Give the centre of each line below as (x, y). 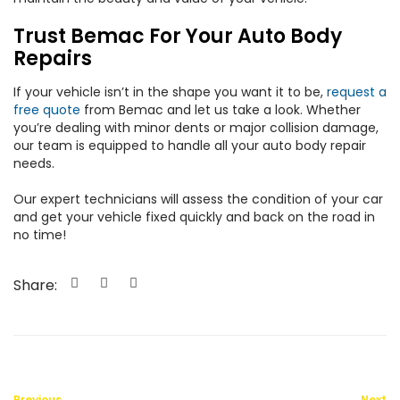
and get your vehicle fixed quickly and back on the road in (194, 217)
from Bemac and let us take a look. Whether (221, 110)
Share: (35, 285)
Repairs (53, 58)
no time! (40, 235)
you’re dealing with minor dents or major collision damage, (196, 128)
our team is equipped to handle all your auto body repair (190, 146)
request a (357, 92)
